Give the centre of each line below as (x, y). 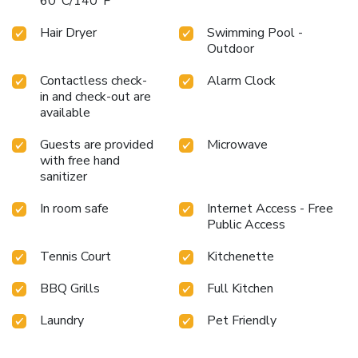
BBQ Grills (70, 289)
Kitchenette (241, 257)
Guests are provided (97, 145)
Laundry (62, 321)
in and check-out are (95, 97)
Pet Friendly (242, 321)
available (65, 113)
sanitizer (64, 177)
